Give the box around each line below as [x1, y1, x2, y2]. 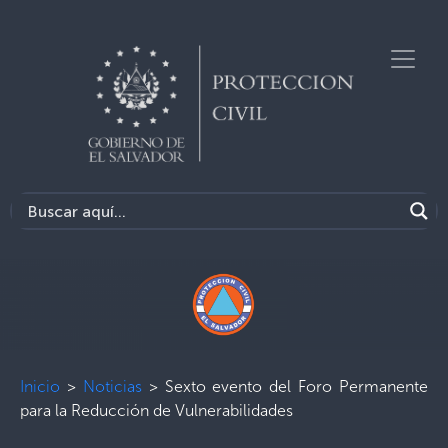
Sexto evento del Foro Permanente [164, 377, 428, 396]
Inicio [20, 377, 60, 396]
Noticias [82, 377, 142, 396]
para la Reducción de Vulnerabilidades [20, 401, 293, 420]
